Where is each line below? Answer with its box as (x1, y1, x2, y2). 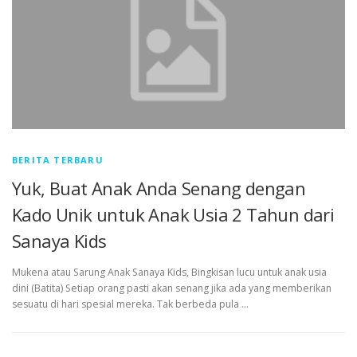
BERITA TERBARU (12, 153, 104, 166)
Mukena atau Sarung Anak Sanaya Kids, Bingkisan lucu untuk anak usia (12, 265, 327, 279)
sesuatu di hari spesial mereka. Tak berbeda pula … (12, 296, 249, 311)
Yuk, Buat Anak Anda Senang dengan (12, 175, 306, 200)
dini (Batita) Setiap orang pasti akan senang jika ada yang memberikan (12, 280, 331, 295)
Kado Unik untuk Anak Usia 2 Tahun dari (12, 202, 335, 226)
